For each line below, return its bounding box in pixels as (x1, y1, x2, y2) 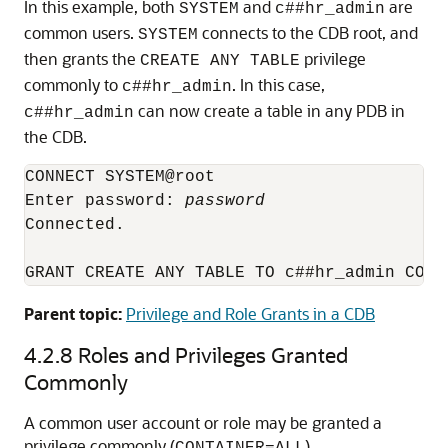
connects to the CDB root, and (198, 22, 418, 44)
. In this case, (232, 74, 325, 96)
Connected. (25, 216, 125, 235)
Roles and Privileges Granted (78, 341, 348, 369)
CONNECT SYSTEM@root (25, 168, 225, 187)
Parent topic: (24, 303, 122, 325)
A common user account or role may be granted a (24, 412, 382, 434)
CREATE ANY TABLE (140, 52, 300, 71)
